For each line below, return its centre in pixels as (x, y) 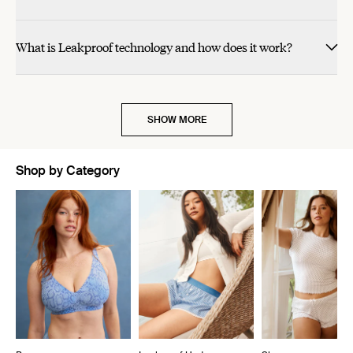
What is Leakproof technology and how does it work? (154, 47)
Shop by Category (68, 171)
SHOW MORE (176, 120)
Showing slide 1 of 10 (74, 199)
